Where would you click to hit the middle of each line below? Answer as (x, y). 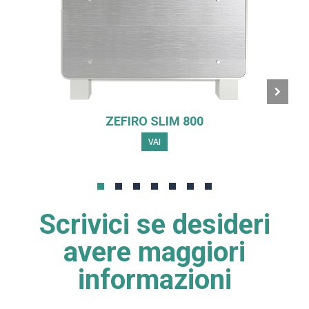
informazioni (154, 279)
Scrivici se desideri (154, 224)
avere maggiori (154, 252)
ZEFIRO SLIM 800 (154, 121)
